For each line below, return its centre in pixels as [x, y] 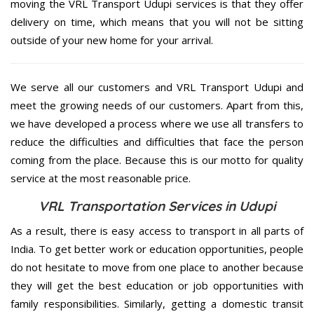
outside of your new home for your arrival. [112, 40]
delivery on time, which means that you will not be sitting [157, 21]
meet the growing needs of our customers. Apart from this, [157, 105]
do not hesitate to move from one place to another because [157, 267]
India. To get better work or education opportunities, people [157, 248]
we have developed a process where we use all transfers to [157, 123]
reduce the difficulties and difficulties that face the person [157, 141]
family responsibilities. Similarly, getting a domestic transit [157, 303]
